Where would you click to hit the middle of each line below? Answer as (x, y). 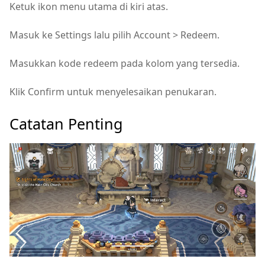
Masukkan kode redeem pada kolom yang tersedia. (125, 63)
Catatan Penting (66, 123)
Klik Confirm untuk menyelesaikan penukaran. (113, 91)
